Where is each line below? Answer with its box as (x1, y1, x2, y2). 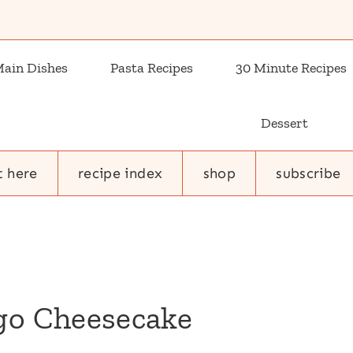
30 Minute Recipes (236, 59, 347, 76)
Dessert (261, 114, 308, 132)
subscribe (276, 164, 341, 182)
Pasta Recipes (110, 59, 193, 76)
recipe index (77, 164, 163, 182)
